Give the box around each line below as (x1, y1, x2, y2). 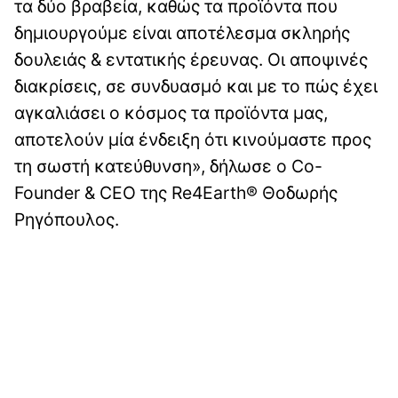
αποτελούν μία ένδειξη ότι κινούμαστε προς (14, 129, 371, 151)
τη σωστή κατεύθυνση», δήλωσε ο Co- (14, 155, 322, 178)
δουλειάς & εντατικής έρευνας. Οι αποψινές (14, 49, 368, 71)
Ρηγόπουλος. (14, 209, 119, 231)
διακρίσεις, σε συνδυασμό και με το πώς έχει (14, 76, 378, 98)
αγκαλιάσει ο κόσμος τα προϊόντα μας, (14, 102, 328, 124)
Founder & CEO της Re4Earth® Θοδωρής (14, 182, 338, 204)
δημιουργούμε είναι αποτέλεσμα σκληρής (14, 22, 350, 44)
